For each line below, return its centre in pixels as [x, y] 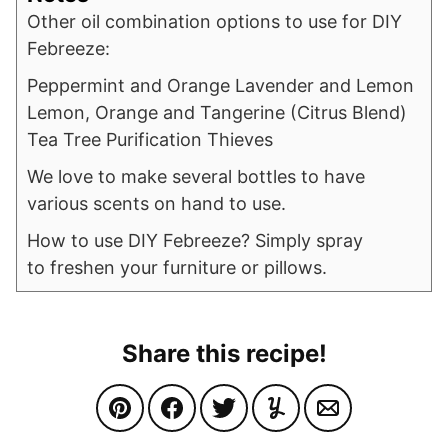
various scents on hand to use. [156, 203]
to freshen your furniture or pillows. [177, 267]
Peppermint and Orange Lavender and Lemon [220, 85]
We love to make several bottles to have [196, 176]
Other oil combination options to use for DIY [214, 21]
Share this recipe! [224, 353]
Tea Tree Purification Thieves [150, 139]
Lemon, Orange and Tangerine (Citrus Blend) [217, 112]
